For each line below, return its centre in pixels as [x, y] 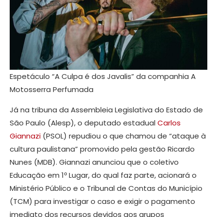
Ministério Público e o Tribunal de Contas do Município [106, 188]
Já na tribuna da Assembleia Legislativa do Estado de [106, 110]
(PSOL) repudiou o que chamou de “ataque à [123, 136]
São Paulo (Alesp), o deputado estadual [84, 123]
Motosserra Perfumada [52, 90]
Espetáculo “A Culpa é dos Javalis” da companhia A [103, 77]
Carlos [169, 123]
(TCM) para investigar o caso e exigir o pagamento [102, 201]
